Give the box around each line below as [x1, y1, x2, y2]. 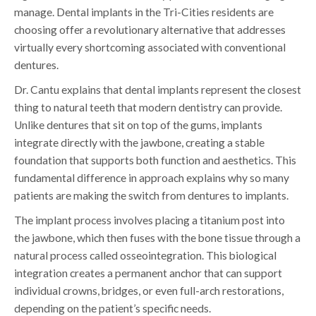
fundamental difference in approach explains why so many [14, 171, 289, 185]
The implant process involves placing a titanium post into [14, 214, 285, 227]
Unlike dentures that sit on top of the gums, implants [14, 119, 262, 132]
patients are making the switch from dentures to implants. [14, 189, 288, 202]
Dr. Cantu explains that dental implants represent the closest [14, 83, 301, 97]
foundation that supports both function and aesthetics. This [14, 154, 296, 167]
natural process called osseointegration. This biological [14, 249, 276, 262]
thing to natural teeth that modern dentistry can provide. [14, 101, 282, 114]
